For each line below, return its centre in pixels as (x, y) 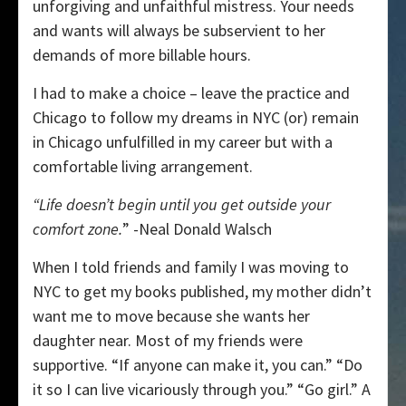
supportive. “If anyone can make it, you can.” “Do (198, 365)
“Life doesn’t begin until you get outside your (182, 205)
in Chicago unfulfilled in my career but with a (183, 142)
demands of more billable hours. (142, 55)
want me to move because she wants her (171, 316)
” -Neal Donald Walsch (197, 229)
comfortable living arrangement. (143, 167)
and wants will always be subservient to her (179, 31)
